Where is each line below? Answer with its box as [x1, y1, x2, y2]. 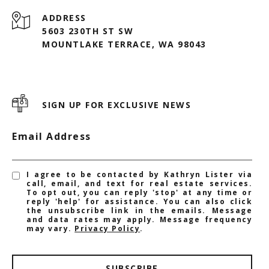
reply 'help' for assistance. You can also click [26, 196, 252, 207]
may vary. [26, 223, 75, 234]
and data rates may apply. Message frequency [26, 214, 252, 225]
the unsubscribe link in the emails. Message [26, 205, 252, 216]
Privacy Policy [74, 223, 141, 234]
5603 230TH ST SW [42, 25, 133, 37]
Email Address [12, 129, 91, 143]
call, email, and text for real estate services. [26, 178, 252, 189]
